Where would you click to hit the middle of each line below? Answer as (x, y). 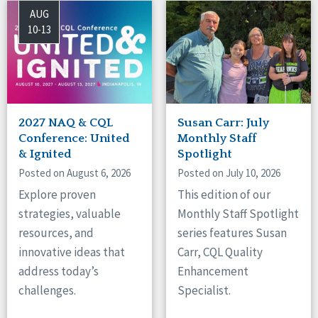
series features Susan (232, 233)
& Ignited (45, 154)
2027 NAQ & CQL (66, 123)
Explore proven (57, 195)
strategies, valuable (70, 214)
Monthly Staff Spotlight (238, 214)
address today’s (59, 272)
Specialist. (204, 291)
